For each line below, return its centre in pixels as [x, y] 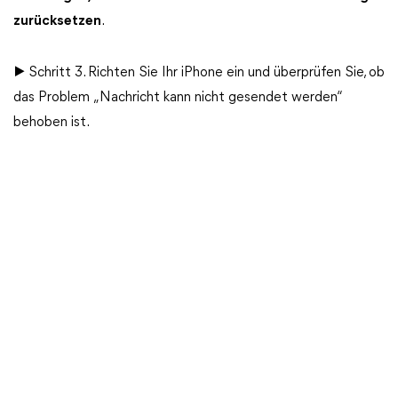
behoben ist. [52, 123]
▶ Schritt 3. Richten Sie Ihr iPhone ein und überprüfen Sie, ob [199, 73]
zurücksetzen [57, 21]
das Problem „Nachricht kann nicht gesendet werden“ [177, 98]
